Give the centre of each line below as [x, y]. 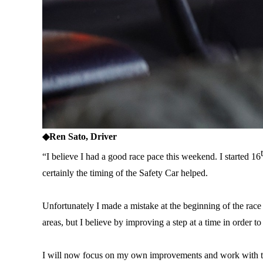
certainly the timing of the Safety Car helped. [125, 173]
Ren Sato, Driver [83, 136]
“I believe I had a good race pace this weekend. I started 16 [151, 157]
